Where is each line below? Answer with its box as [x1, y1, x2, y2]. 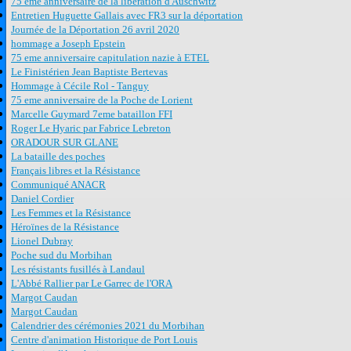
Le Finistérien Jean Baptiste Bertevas [11, 66, 168, 78]
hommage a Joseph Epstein [11, 38, 125, 50]
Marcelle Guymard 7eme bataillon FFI [11, 108, 172, 121]
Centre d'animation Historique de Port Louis [11, 334, 197, 346]
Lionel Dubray [11, 235, 73, 248]
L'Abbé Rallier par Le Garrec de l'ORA [11, 277, 172, 290]
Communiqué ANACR [11, 179, 106, 191]
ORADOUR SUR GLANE [11, 136, 118, 149]
